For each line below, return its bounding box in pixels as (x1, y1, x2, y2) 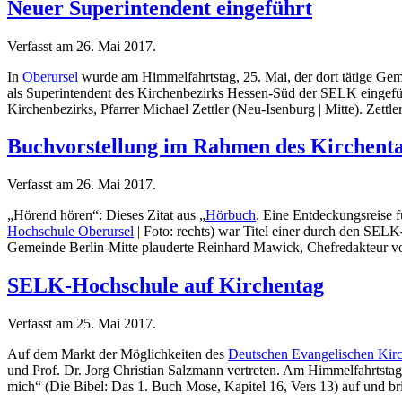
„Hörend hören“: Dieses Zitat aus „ (7, 207, 205, 223)
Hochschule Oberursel (7, 223, 134, 240)
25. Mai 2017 (76, 316, 153, 332)
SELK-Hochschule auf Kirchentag (7, 274, 324, 298)
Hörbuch (205, 207, 256, 223)
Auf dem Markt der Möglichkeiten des (7, 346, 228, 363)
